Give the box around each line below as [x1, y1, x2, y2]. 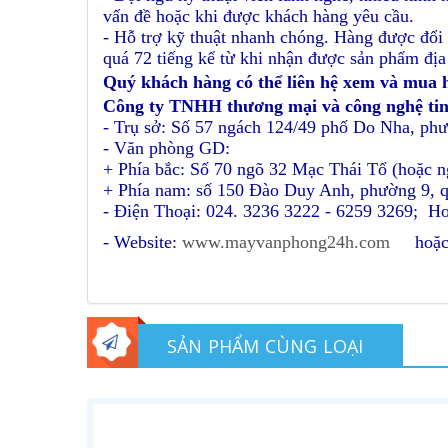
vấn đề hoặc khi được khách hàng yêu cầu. [103, 6, 414, 26]
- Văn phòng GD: [103, 138, 240, 158]
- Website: [103, 232, 182, 252]
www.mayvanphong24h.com [182, 232, 390, 252]
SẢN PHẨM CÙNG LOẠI [167, 334, 364, 358]
